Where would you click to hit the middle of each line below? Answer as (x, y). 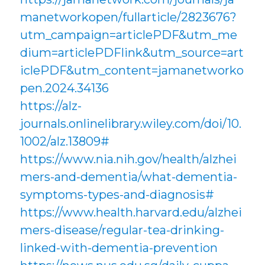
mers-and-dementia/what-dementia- (129, 177)
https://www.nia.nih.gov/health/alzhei (129, 159)
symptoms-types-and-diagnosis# (117, 195)
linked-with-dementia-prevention (119, 248)
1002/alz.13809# (65, 142)
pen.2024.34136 (65, 88)
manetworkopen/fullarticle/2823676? (129, 17)
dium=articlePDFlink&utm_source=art (132, 53)
